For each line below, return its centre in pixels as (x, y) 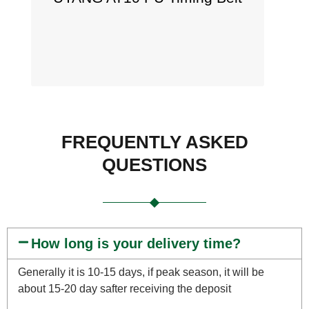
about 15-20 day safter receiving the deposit (124, 289)
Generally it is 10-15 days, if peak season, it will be (141, 272)
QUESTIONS (154, 165)
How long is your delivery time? (136, 244)
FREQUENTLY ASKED (154, 142)
